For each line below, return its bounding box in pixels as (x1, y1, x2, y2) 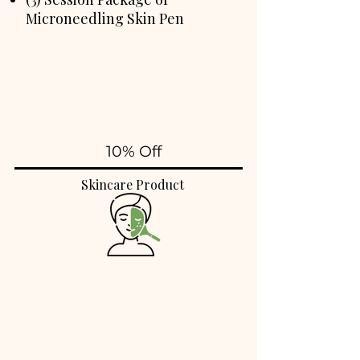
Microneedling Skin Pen (26, 9, 187, 28)
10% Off (105, 142, 162, 161)
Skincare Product (80, 176, 187, 193)
